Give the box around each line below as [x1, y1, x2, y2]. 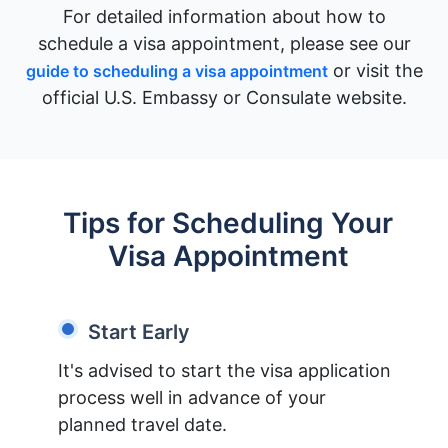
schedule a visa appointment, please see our [37, 32, 411, 54]
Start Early [88, 319, 190, 344]
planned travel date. [58, 413, 227, 435]
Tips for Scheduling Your [63, 205, 393, 240]
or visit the [327, 59, 423, 81]
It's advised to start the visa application [58, 359, 391, 381]
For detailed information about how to [62, 5, 386, 27]
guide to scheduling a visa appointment [25, 60, 328, 81]
